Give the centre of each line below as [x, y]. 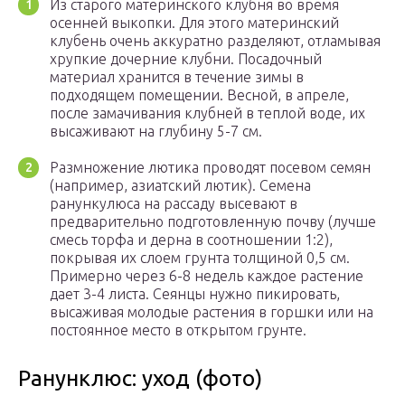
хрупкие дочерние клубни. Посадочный [186, 59]
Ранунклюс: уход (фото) [140, 379]
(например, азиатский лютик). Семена [180, 186]
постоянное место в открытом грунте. [178, 330]
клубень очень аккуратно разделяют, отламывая [215, 41]
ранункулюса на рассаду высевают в [174, 204]
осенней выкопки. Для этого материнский [194, 23]
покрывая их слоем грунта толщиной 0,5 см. [200, 258]
